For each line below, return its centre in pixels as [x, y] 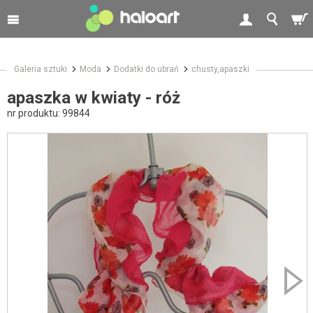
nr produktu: [35, 113]
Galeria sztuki [41, 69]
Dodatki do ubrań [146, 69]
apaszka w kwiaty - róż [94, 97]
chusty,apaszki [220, 69]
